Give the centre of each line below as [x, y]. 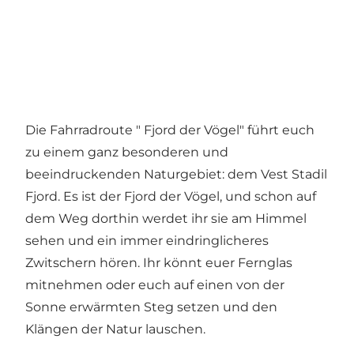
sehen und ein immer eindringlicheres [147, 241]
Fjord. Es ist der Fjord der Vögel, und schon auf [171, 197]
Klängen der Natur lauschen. [115, 330]
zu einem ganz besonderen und [127, 153]
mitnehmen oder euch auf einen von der [155, 285]
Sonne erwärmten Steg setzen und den [151, 307]
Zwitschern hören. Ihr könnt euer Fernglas [159, 263]
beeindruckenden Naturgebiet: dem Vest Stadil [176, 175]
